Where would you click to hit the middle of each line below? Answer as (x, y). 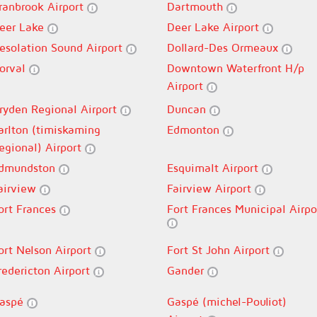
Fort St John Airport (220, 250)
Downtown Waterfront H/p (236, 68)
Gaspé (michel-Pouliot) (227, 301)
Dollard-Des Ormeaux (224, 47)
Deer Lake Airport (215, 27)
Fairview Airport (211, 188)
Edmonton (195, 129)
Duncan (188, 109)
